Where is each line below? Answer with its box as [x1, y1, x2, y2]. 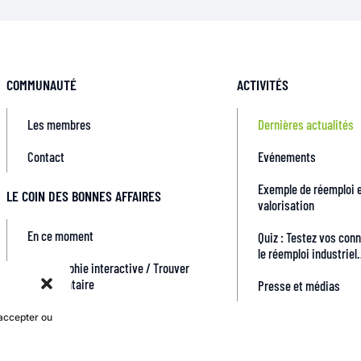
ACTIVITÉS [237, 75, 288, 93]
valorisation [258, 196, 314, 213]
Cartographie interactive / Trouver [27, 259, 189, 276]
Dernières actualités [258, 115, 354, 132]
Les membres [27, 115, 91, 132]
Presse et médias [258, 276, 340, 293]
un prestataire [27, 275, 94, 292]
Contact [27, 147, 64, 164]
